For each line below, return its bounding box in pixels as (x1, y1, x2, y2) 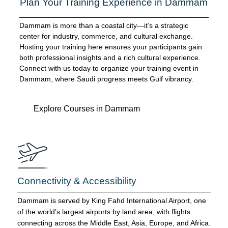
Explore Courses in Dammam (34, 104, 140, 113)
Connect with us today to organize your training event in (19, 64, 198, 73)
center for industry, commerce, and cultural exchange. (19, 32, 193, 41)
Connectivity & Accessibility (17, 176, 136, 187)
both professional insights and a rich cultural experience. (19, 53, 201, 62)
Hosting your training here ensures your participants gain (19, 43, 202, 51)
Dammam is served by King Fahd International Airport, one (17, 196, 206, 205)
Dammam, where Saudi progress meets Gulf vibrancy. (19, 75, 193, 83)
